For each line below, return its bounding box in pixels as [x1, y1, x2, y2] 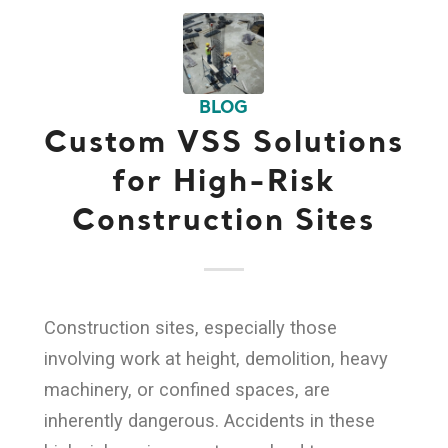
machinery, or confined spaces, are [43, 379, 330, 401]
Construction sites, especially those [43, 317, 337, 339]
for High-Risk [111, 167, 336, 198]
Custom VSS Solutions [43, 128, 404, 159]
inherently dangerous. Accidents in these [43, 410, 375, 432]
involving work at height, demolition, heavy [43, 348, 388, 370]
